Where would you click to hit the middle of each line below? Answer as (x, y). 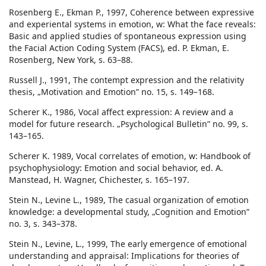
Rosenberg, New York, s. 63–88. (71, 60)
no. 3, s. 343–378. (43, 224)
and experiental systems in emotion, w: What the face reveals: (132, 24)
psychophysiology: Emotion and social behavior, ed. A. (116, 168)
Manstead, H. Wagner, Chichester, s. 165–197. (99, 180)
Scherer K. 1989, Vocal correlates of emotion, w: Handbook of (130, 156)
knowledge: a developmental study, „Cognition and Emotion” (129, 212)
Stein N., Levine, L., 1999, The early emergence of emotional (128, 244)
